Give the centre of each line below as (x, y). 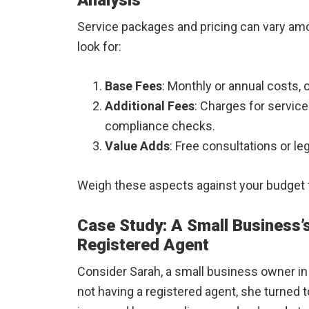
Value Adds (137, 146)
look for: (99, 47)
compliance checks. (160, 126)
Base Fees (133, 86)
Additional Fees (150, 106)
